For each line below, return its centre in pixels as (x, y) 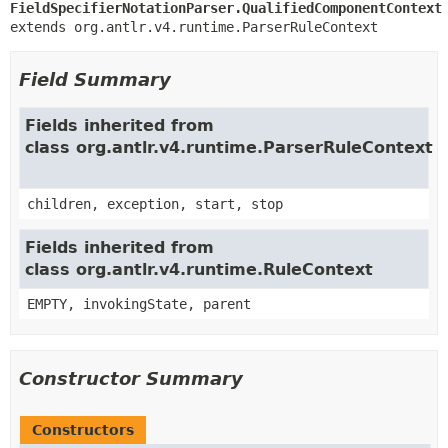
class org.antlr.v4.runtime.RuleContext (199, 269)
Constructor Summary (131, 378)
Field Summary (95, 79)
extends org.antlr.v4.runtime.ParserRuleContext (194, 26)
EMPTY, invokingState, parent (139, 303)
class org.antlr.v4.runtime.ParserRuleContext (229, 147)
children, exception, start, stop (155, 203)
